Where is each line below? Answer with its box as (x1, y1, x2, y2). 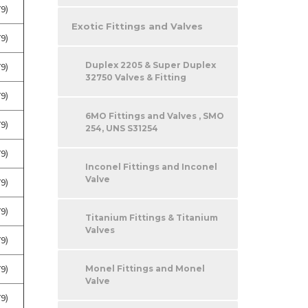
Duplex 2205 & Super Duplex (85, 59, 216, 70)
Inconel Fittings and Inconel (85, 161, 217, 172)
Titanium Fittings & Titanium (85, 212, 218, 223)
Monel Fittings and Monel (85, 263, 205, 274)
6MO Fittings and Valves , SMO (85, 110, 224, 121)
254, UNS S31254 (85, 122, 158, 133)
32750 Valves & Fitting (85, 71, 186, 82)
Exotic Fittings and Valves (71, 20, 203, 32)
